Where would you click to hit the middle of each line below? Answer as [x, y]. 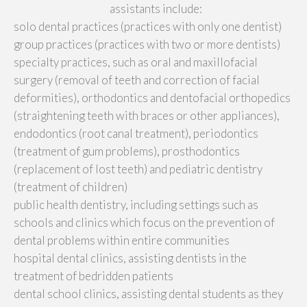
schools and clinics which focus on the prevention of [144, 222]
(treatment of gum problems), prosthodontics [127, 151]
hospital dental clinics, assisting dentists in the [130, 258]
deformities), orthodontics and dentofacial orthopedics [152, 97]
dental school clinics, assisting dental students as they [148, 293]
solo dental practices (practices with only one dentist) [148, 26]
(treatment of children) [71, 186]
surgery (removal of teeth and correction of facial [137, 79]
